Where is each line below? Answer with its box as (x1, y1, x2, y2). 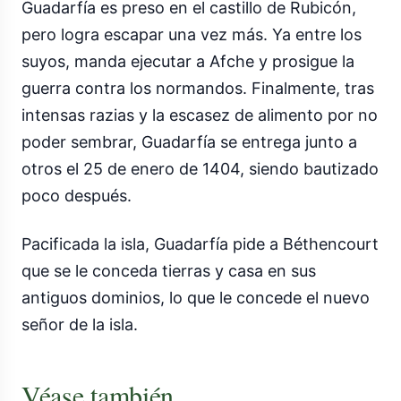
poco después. (21, 186, 132, 206)
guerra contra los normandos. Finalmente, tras (21, 79, 374, 98)
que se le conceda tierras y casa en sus (21, 261, 316, 281)
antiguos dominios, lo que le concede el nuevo (21, 288, 370, 308)
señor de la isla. (21, 315, 138, 335)
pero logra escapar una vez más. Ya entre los (21, 25, 362, 45)
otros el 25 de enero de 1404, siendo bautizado (21, 159, 379, 179)
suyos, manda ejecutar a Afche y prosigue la (21, 52, 354, 72)
